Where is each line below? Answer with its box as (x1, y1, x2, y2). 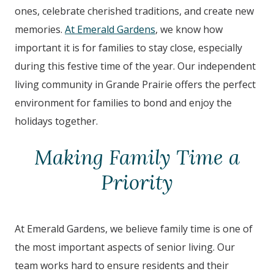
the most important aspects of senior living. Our (15, 240, 235, 254)
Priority (101, 169, 173, 195)
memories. (15, 22, 65, 36)
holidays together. (15, 114, 98, 128)
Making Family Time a (34, 144, 240, 170)
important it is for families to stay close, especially (15, 40, 242, 54)
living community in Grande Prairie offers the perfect (15, 77, 256, 91)
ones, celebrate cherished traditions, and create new (15, 4, 254, 18)
